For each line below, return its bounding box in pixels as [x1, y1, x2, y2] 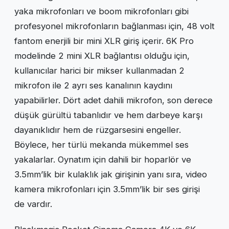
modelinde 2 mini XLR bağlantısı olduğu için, [14, 50, 190, 61]
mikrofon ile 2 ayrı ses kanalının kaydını [14, 80, 172, 90]
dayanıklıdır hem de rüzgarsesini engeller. [14, 124, 181, 135]
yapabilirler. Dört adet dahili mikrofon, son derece [14, 95, 213, 105]
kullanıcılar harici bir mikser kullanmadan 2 [14, 65, 185, 76]
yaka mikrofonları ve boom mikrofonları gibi [14, 6, 189, 16]
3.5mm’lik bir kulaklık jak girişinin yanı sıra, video [14, 169, 207, 179]
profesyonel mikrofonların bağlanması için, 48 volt [14, 20, 215, 31]
